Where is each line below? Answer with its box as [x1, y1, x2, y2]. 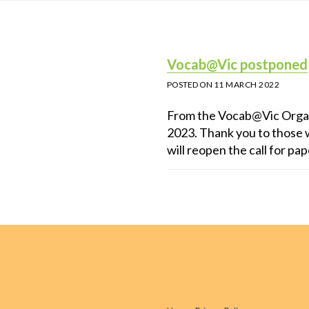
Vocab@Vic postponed [166, 56, 308, 73]
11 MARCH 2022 [213, 79, 280, 90]
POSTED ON [166, 79, 214, 90]
